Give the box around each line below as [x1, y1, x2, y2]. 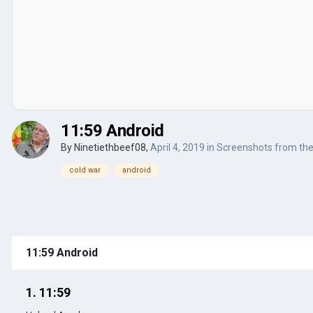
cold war [69, 165, 101, 175]
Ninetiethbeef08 [74, 141, 146, 153]
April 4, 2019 [150, 141, 205, 153]
